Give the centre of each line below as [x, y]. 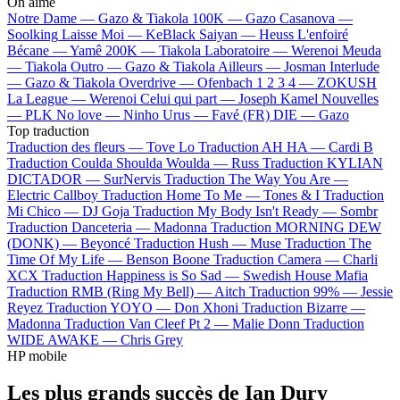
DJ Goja [106, 211]
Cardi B [351, 146]
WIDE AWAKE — [64, 339]
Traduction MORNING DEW [296, 227]
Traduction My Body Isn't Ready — [237, 211]
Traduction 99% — [305, 291]
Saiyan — [229, 34]
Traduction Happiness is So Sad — [142, 275]
